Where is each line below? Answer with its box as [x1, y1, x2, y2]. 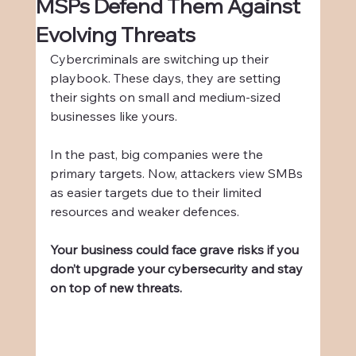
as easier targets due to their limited [49, 184, 265, 200]
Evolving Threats [35, 21, 195, 48]
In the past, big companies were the [49, 145, 266, 162]
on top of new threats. [49, 279, 182, 296]
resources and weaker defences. [49, 203, 239, 219]
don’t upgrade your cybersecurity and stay [49, 260, 306, 277]
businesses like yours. [49, 107, 177, 124]
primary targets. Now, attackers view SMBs [49, 164, 306, 181]
